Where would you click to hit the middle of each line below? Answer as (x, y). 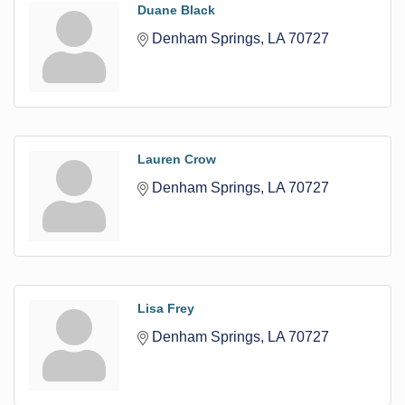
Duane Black (176, 9)
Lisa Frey (166, 308)
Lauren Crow (177, 159)
